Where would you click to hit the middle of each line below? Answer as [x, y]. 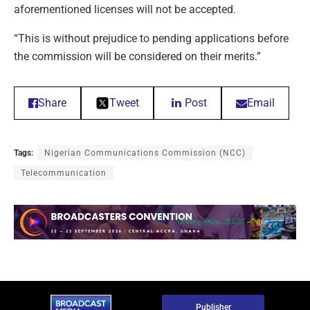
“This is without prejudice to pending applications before [151, 38]
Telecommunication [64, 173]
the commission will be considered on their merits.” [137, 56]
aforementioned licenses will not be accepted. [125, 9]
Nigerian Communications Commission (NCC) [145, 153]
